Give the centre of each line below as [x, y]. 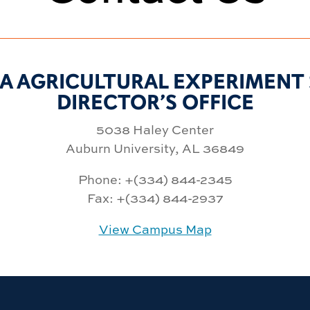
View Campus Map [155, 229]
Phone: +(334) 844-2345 [155, 179]
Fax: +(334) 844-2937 [155, 198]
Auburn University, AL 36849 [155, 148]
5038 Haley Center [155, 129]
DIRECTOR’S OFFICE [155, 102]
